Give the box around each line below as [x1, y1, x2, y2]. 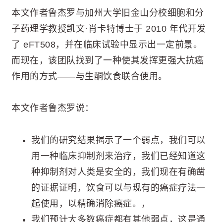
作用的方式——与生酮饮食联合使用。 [11, 71, 167, 81]
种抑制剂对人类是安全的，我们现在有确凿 [31, 166, 206, 177]
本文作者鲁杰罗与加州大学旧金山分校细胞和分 [11, 7, 204, 18]
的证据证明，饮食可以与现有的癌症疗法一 [31, 182, 206, 193]
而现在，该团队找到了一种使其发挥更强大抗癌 [11, 55, 204, 65]
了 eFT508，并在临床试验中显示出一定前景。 [11, 39, 202, 50]
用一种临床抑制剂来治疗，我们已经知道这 [31, 151, 206, 161]
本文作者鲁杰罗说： [11, 103, 94, 113]
